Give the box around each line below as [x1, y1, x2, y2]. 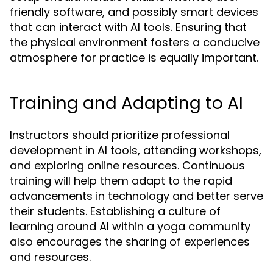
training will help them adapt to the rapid [10, 173, 232, 189]
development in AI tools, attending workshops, [10, 143, 261, 158]
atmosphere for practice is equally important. [10, 50, 258, 66]
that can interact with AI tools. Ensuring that [10, 19, 247, 35]
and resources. [10, 249, 91, 265]
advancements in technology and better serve [10, 188, 263, 204]
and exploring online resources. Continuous [10, 158, 245, 174]
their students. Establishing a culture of [10, 204, 221, 219]
